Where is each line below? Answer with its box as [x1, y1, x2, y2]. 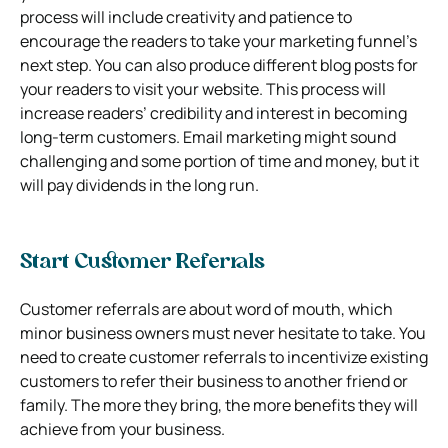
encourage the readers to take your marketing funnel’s [20, 29, 417, 52]
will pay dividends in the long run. [20, 173, 259, 196]
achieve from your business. [20, 417, 225, 440]
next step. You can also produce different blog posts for [20, 53, 418, 76]
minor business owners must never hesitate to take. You [20, 321, 426, 344]
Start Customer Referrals [20, 252, 265, 273]
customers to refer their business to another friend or [20, 369, 408, 392]
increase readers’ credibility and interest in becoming [20, 101, 407, 124]
